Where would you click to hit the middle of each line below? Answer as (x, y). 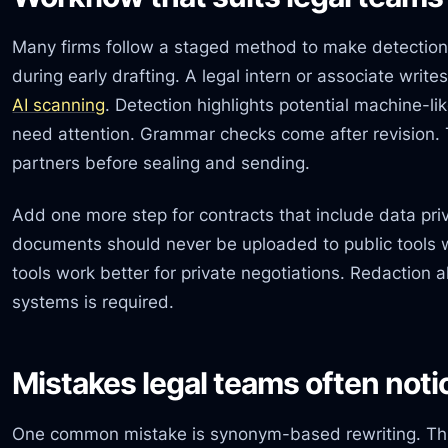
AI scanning (59, 105)
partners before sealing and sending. (161, 163)
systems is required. (93, 301)
